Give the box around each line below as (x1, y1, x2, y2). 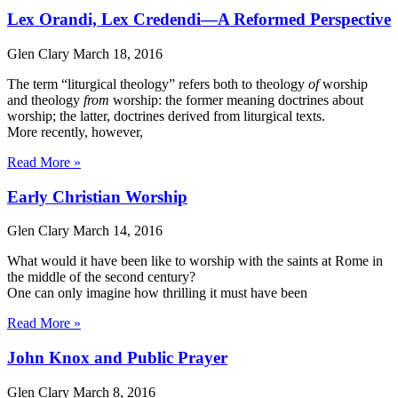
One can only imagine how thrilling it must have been (7, 285, 307, 301)
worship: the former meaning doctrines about (109, 92, 363, 107)
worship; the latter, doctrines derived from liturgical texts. (7, 107, 325, 123)
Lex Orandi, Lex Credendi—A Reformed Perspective (7, 10, 391, 29)
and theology (7, 92, 84, 107)
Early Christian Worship (7, 187, 187, 206)
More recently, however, (7, 123, 143, 139)
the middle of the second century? (7, 269, 195, 285)
